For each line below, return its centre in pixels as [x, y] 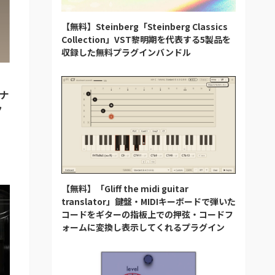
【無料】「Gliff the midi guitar [125, 189]
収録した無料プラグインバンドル [126, 52]
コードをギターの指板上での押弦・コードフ [147, 215]
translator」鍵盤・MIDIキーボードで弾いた [149, 202]
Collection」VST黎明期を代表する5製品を [146, 39]
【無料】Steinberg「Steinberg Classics [145, 26]
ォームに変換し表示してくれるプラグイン [143, 227]
